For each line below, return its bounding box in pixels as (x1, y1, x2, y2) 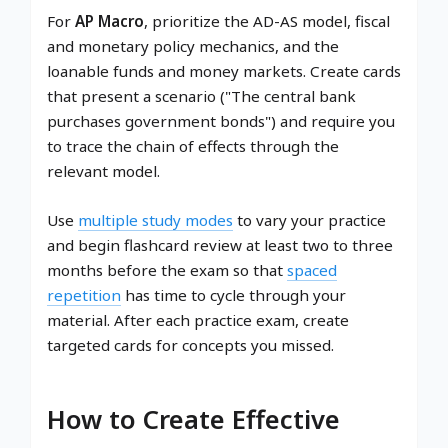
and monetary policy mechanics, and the (47, 36, 339, 57)
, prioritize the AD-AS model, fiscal (144, 11, 390, 32)
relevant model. (47, 161, 160, 182)
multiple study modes (78, 210, 233, 231)
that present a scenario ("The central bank (47, 86, 356, 107)
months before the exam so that (47, 260, 287, 281)
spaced (287, 260, 337, 281)
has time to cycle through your (121, 285, 346, 306)
